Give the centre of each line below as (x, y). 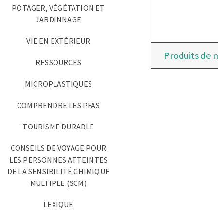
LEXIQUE (58, 204)
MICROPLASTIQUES (58, 84)
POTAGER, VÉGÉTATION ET (58, 8)
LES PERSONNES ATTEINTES (58, 160)
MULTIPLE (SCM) (58, 183)
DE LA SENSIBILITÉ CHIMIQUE (58, 171)
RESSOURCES (58, 62)
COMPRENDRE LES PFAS (58, 105)
